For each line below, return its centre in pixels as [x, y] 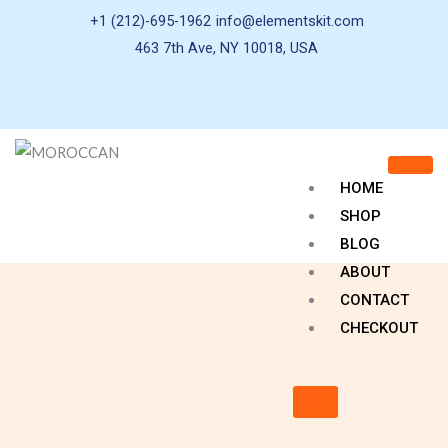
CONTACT [374, 300]
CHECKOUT [379, 328]
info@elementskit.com [289, 21]
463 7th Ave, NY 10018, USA [226, 48]
